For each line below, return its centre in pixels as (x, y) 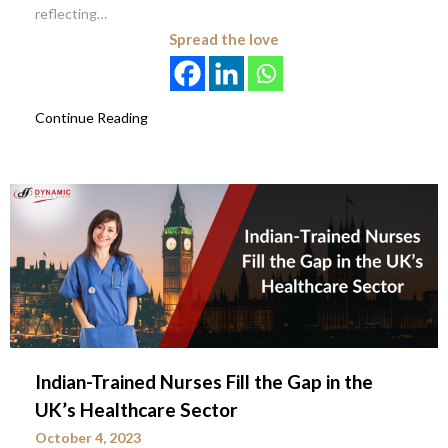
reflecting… (71, 14)
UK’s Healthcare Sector (136, 410)
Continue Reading (91, 118)
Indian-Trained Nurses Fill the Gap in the (204, 382)
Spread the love (224, 39)
